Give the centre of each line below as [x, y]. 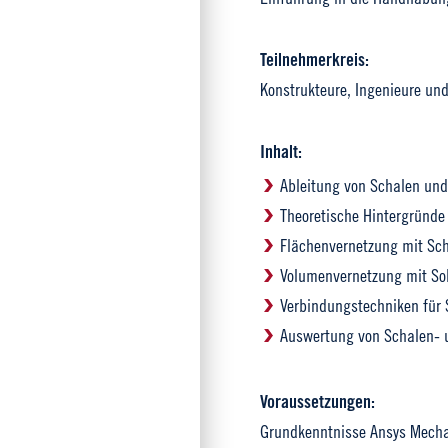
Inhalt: [281, 151]
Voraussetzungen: [317, 401]
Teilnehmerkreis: [314, 59]
